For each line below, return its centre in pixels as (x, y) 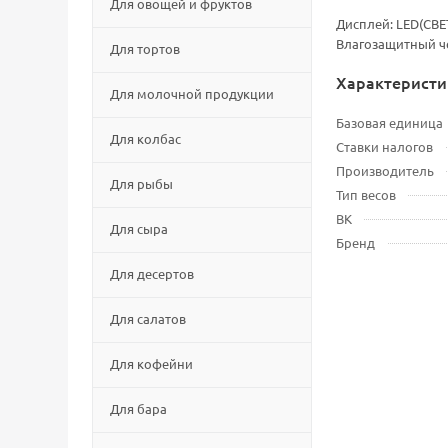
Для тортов (145, 48)
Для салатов (148, 318)
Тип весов (366, 194)
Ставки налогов (384, 146)
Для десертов (152, 273)
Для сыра (139, 228)
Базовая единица (389, 122)
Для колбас (145, 138)
